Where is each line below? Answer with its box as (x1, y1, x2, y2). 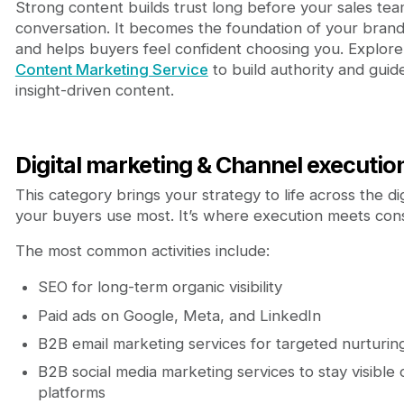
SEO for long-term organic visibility (37, 278, 282, 297)
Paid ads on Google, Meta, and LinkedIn (37, 306, 321, 325)
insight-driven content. (14, 80, 174, 99)
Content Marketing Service (14, 60, 208, 78)
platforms (37, 383, 106, 402)
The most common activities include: (14, 242, 270, 261)
